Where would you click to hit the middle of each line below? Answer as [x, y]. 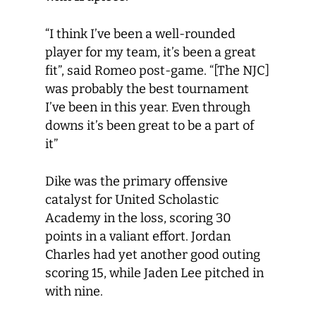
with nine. [74, 292]
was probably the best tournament [147, 89]
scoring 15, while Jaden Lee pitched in [154, 273]
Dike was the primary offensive [136, 182]
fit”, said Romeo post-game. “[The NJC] [157, 71]
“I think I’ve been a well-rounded [140, 34]
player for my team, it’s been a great [151, 53]
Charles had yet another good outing [153, 255]
